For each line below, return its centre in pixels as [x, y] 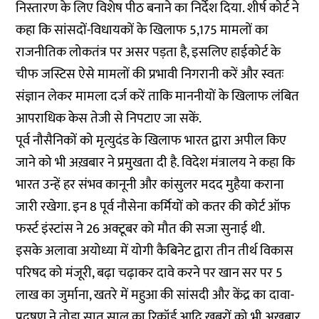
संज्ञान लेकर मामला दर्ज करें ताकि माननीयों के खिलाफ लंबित [158, 96]
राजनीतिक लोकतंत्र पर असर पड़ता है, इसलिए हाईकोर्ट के [148, 52]
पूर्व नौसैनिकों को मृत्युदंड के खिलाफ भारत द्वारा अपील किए [151, 141]
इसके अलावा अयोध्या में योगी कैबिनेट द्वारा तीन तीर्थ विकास [155, 251]
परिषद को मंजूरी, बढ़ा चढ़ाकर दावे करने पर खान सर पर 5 [150, 273]
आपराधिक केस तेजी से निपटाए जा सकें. [109, 119]
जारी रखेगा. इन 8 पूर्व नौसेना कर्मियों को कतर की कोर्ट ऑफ [153, 207]
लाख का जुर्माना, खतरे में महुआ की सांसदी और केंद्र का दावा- [155, 295]
